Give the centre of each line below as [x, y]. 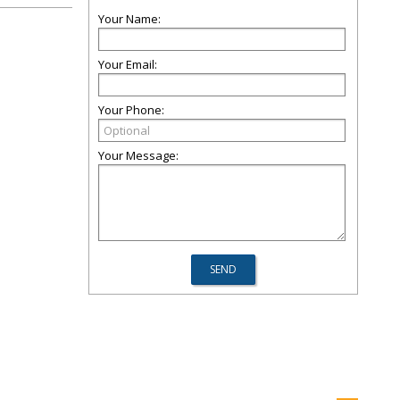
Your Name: [129, 19]
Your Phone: [131, 110]
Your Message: [138, 155]
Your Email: [128, 64]
